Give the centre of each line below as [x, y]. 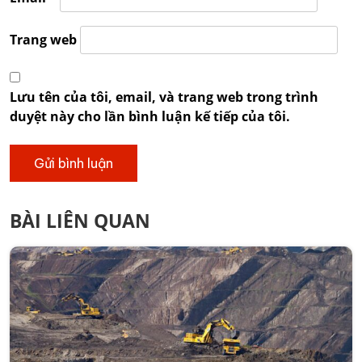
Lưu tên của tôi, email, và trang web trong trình [164, 97]
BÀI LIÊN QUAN [80, 221]
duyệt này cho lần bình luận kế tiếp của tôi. [150, 117]
